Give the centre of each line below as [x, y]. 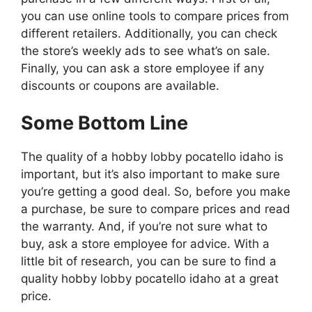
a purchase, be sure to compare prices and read [156, 209]
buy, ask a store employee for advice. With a [145, 244]
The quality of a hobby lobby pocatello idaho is [152, 157]
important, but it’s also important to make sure [150, 174]
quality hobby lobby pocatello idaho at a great [150, 279]
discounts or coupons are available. [120, 85]
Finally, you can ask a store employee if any [142, 68]
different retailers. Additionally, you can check [149, 33]
